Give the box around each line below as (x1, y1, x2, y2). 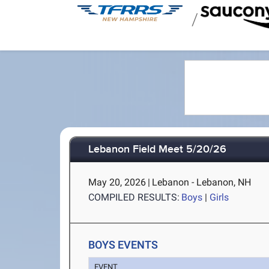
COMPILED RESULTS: (88, 192, 180, 203)
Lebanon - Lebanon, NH (152, 177, 252, 188)
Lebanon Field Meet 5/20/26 (88, 143, 227, 157)
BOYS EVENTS (88, 238, 159, 251)
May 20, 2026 (88, 177, 147, 188)
